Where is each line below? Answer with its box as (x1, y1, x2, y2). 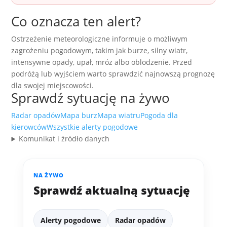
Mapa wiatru (97, 110, 141, 121)
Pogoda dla (140, 110, 178, 121)
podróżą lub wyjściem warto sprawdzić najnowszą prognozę (11, 69, 215, 79)
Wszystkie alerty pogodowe (47, 122, 138, 132)
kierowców (11, 122, 47, 132)
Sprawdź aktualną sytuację (33, 182, 190, 198)
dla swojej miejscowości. (11, 81, 94, 91)
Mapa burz (60, 110, 98, 121)
